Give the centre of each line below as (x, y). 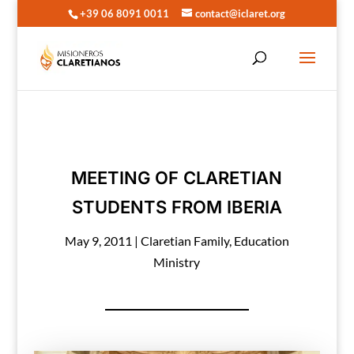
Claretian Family (185, 241)
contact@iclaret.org (241, 13)
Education (261, 241)
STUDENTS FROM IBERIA (177, 207)
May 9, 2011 (98, 241)
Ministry (177, 262)
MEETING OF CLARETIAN (177, 178)
